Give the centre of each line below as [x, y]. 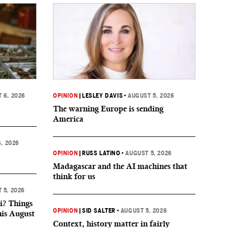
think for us [74, 176]
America [68, 119]
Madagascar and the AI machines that [120, 166]
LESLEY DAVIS [103, 96]
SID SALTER [99, 211]
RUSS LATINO [101, 153]
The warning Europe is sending [108, 109]
